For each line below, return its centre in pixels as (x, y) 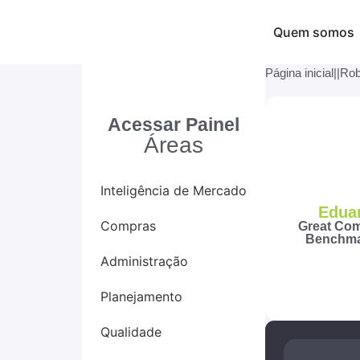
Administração (144, 261)
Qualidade (131, 332)
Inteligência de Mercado (174, 190)
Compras (128, 226)
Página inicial (299, 73)
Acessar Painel (174, 125)
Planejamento (141, 297)
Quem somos (313, 32)
